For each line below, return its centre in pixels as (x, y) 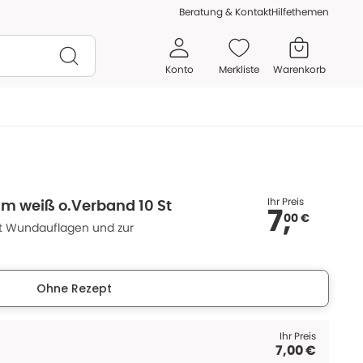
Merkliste (239, 69)
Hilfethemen (300, 12)
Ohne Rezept (74, 288)
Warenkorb (299, 69)
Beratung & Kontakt (225, 12)
